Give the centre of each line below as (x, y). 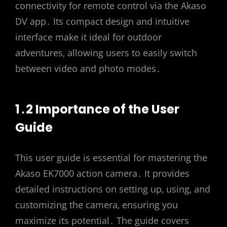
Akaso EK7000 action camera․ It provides (102, 173)
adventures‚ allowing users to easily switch (106, 52)
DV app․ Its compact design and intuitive (102, 21)
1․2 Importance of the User (97, 109)
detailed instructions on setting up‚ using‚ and (113, 189)
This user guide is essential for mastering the (111, 158)
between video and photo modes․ (88, 68)
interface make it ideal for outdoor (88, 37)
